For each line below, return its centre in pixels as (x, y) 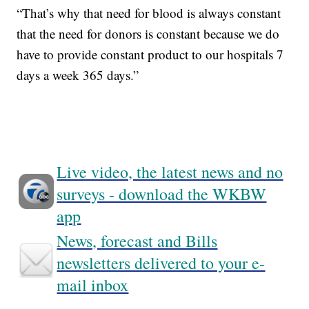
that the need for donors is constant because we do (148, 34)
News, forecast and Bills (137, 241)
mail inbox (93, 285)
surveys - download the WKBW (162, 194)
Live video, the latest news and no (170, 172)
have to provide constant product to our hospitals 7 (150, 54)
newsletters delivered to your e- (161, 263)
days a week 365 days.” (78, 75)
